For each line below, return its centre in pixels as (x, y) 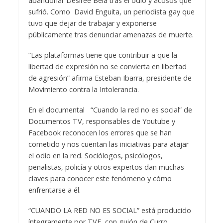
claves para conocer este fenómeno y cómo (100, 178)
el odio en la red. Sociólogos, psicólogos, (95, 155)
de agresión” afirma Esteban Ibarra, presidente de (110, 78)
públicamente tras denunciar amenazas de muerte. (111, 34)
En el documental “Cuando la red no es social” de (110, 110)
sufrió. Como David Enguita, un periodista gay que (111, 11)
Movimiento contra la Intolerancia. (83, 89)
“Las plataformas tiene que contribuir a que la (103, 55)
